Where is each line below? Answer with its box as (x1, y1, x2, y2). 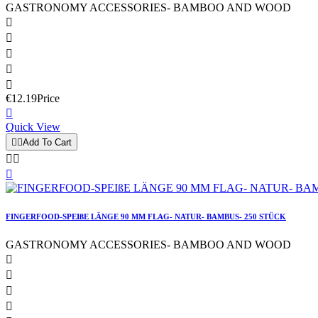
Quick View (6, 121, 60, 133)
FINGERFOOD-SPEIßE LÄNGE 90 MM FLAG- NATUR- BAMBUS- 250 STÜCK (6, 212, 286, 221)
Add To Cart (23, 137, 72, 148)
